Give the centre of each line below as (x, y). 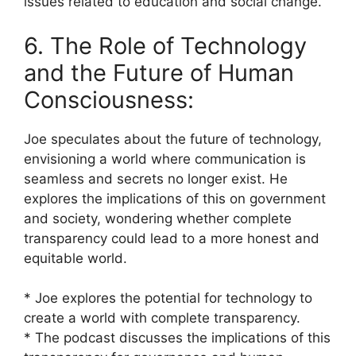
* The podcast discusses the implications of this (177, 338)
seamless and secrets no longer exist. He (156, 178)
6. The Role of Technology (165, 45)
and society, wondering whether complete (158, 218)
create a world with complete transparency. (162, 318)
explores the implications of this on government (175, 198)
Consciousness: (109, 99)
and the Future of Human (159, 72)
